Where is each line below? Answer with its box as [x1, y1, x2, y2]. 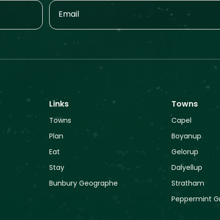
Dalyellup [171, 165, 203, 172]
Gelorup [171, 149, 199, 156]
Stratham [171, 180, 205, 188]
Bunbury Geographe [49, 180, 118, 188]
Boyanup [171, 133, 202, 140]
